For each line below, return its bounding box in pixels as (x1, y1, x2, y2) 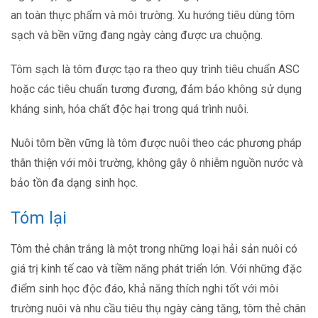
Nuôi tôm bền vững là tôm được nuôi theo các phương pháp (11, 136, 302, 150)
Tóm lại (11, 208, 67, 229)
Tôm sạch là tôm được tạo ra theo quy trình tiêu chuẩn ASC (11, 62, 300, 77)
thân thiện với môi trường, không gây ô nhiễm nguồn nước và (11, 156, 303, 170)
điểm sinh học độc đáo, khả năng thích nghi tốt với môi (11, 282, 278, 296)
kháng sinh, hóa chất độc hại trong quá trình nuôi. (11, 102, 248, 116)
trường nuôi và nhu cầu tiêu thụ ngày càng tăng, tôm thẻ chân (11, 302, 306, 316)
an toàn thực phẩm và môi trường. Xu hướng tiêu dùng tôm (11, 9, 295, 23)
